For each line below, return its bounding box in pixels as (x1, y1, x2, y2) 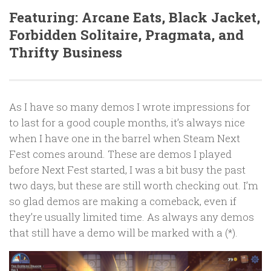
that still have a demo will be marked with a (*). (9, 226, 238, 240)
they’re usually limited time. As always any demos (9, 210, 254, 224)
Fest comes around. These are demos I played (9, 147, 232, 162)
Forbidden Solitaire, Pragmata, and (9, 25, 244, 44)
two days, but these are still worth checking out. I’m (9, 178, 258, 193)
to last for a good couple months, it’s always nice (9, 116, 245, 130)
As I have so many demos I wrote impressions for (9, 100, 250, 114)
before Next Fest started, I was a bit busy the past (9, 163, 246, 177)
